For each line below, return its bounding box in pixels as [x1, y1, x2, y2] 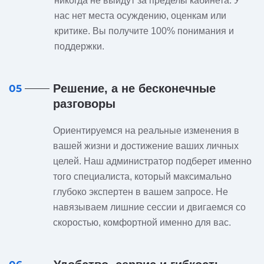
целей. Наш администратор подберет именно [53, 156, 252, 166]
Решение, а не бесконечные [53, 82, 216, 95]
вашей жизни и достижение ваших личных [53, 141, 239, 151]
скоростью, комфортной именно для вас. [53, 217, 231, 227]
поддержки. [54, 41, 104, 51]
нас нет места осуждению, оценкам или [54, 11, 226, 21]
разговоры [53, 97, 115, 110]
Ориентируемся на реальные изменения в [53, 126, 239, 136]
